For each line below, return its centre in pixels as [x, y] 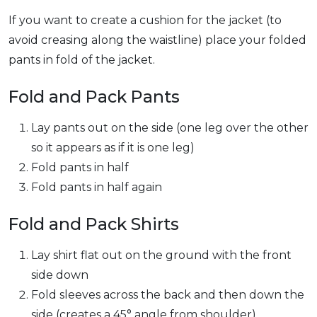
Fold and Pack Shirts [94, 224]
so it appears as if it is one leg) [113, 148]
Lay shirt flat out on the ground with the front [161, 255]
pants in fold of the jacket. [82, 60]
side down [60, 275]
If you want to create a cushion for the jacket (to [145, 20]
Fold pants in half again [97, 187]
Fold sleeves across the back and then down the [168, 295]
